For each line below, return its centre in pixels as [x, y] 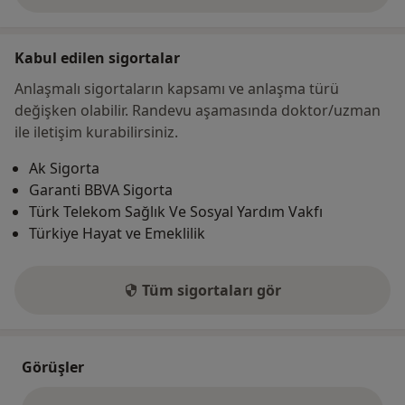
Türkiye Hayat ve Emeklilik [117, 234]
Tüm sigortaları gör [212, 291]
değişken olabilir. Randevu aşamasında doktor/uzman [198, 111]
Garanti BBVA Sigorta [101, 190]
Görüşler [53, 367]
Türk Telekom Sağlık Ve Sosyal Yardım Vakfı [176, 212]
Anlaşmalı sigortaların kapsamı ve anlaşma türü [177, 89]
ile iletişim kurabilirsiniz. [96, 132]
